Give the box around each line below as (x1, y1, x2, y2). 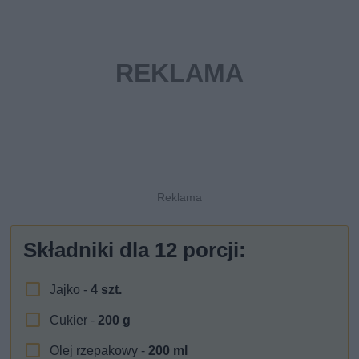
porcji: (177, 238, 247, 263)
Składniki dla (23, 238, 155, 263)
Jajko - (50, 282, 91, 298)
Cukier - (50, 313, 99, 329)
